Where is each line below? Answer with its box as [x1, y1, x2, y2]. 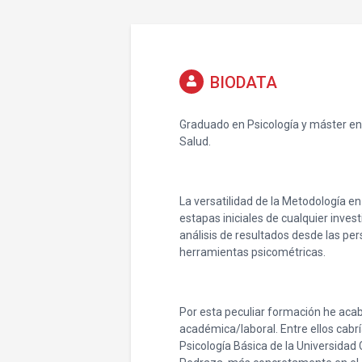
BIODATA [210, 73, 277, 92]
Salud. [179, 135, 211, 148]
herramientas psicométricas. [179, 246, 326, 259]
